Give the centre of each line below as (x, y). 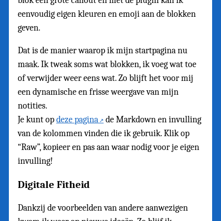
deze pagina (77, 119)
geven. (29, 28)
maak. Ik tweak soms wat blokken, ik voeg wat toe (107, 64)
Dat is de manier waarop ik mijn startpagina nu (103, 50)
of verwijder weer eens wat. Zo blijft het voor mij (106, 78)
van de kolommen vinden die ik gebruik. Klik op (104, 133)
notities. (33, 106)
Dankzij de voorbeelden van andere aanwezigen (103, 208)
